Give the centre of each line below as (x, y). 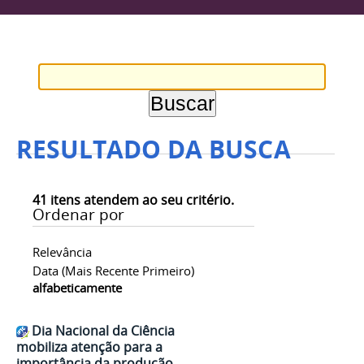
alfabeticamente (77, 288)
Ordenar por (78, 214)
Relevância (62, 252)
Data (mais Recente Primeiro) (113, 271)
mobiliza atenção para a (89, 347)
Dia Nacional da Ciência (103, 331)
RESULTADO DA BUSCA (154, 149)
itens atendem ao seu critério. (141, 200)
